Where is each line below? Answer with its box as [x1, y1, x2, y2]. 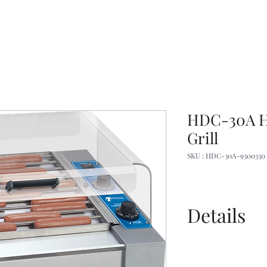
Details [187, 202, 246, 228]
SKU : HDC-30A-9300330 [187, 151, 265, 160]
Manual [187, 237, 227, 253]
